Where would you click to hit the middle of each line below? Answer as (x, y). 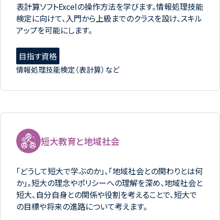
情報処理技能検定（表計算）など (68, 69)
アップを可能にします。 (54, 30)
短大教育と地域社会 (80, 141)
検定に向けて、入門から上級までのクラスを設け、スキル (109, 18)
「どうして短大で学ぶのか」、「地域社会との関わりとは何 (110, 171)
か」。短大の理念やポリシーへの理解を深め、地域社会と (110, 182)
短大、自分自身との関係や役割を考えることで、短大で (107, 194)
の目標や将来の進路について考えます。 (82, 206)
